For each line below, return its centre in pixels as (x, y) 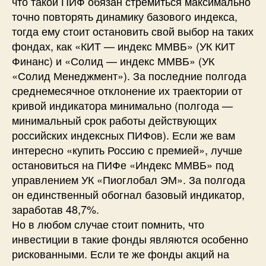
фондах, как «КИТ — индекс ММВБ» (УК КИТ (123, 45)
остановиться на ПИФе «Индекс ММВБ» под (123, 164)
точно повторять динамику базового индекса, (125, 16)
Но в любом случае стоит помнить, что (108, 224)
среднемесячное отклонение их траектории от (127, 90)
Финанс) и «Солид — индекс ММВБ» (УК (113, 60)
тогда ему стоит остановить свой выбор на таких (133, 31)
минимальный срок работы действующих (114, 120)
